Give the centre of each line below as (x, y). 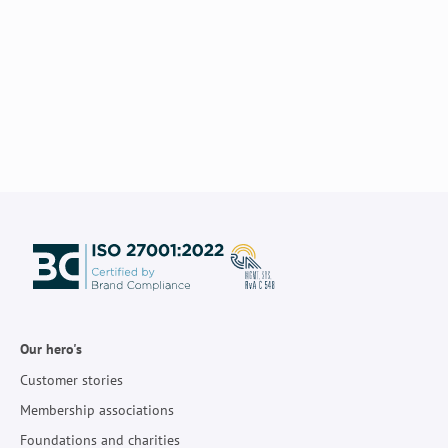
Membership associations (97, 409)
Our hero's (51, 349)
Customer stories (71, 379)
